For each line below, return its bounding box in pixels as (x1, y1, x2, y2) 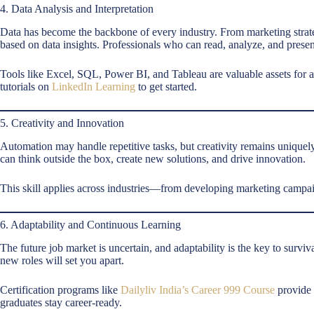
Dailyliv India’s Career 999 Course (121, 283, 275, 296)
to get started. (135, 80, 197, 93)
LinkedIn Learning (52, 80, 135, 93)
